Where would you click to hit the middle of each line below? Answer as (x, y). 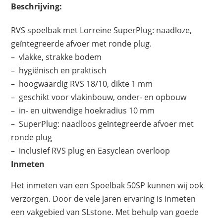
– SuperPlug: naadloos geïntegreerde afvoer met (103, 124)
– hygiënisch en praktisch (59, 71)
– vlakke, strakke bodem (56, 57)
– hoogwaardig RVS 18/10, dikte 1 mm (82, 84)
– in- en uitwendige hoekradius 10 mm (83, 111)
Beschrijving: (37, 7)
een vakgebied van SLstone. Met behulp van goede (105, 212)
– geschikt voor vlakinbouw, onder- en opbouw (99, 97)
